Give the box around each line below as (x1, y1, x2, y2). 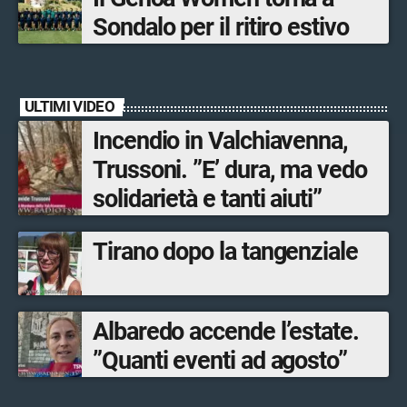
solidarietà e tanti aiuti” (93, 184, 322, 213)
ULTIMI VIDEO (25, 97, 114, 116)
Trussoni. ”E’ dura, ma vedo (93, 154, 367, 184)
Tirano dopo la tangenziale (93, 236, 358, 266)
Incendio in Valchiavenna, (93, 125, 348, 155)
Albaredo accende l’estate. (93, 316, 359, 346)
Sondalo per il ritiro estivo (93, 12, 349, 42)
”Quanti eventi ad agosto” (93, 345, 347, 375)
